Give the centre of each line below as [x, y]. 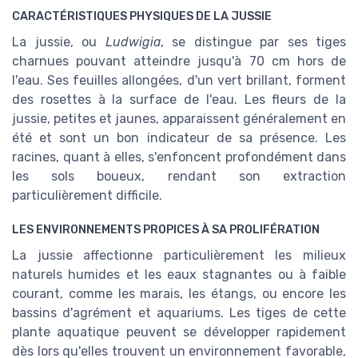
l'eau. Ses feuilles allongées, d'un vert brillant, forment [179, 81]
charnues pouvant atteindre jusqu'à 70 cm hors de [179, 62]
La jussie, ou [59, 42]
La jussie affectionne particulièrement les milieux [179, 255]
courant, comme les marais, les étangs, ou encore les [179, 293]
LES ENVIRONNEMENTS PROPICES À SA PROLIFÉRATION [166, 229]
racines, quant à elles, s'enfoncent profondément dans [179, 157]
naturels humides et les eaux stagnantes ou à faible [179, 274]
